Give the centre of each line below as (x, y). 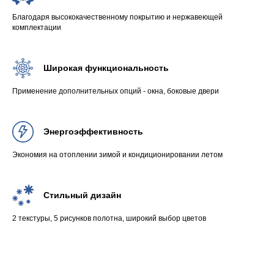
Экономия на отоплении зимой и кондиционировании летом (117, 155)
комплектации (37, 28)
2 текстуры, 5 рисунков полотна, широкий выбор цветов (109, 218)
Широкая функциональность (106, 68)
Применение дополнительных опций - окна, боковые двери (116, 91)
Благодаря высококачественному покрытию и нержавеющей (117, 17)
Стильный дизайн (82, 195)
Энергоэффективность (93, 131)
